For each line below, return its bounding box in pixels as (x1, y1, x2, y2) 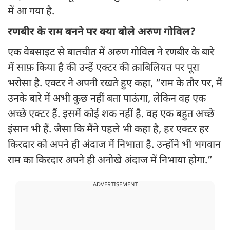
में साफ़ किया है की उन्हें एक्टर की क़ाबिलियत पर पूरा (8, 62, 199, 75)
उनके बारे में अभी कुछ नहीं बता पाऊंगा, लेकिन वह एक (8, 92, 206, 106)
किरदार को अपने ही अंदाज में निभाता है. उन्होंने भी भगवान (8, 139, 221, 152)
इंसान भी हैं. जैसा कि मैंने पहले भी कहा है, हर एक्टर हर (8, 123, 209, 137)
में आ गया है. (8, 5, 54, 19)
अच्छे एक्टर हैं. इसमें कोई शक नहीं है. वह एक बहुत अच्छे (8, 108, 214, 122)
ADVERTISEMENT (92, 181, 138, 189)
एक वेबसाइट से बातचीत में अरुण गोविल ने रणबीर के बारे (8, 46, 214, 60)
